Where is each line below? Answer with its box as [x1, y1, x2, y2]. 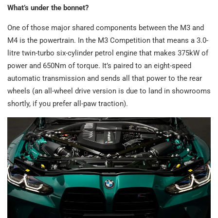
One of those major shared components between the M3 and [7, 23, 204, 33]
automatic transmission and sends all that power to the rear [7, 74, 202, 83]
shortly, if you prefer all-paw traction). [7, 99, 128, 109]
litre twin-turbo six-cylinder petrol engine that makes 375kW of [7, 49, 208, 58]
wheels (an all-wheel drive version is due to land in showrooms [7, 87, 211, 96]
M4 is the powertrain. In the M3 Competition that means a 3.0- [7, 36, 208, 45]
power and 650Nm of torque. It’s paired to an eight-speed [7, 61, 191, 71]
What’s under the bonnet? [7, 3, 89, 13]
